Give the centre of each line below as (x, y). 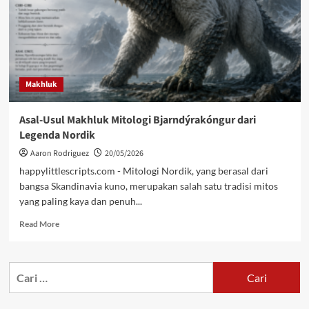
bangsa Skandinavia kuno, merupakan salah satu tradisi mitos (148, 186)
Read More (39, 224)
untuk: (24, 287)
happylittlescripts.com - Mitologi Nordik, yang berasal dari (143, 171)
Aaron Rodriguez (59, 153)
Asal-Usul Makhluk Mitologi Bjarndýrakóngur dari (137, 120)
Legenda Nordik (57, 135)
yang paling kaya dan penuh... (80, 201)
